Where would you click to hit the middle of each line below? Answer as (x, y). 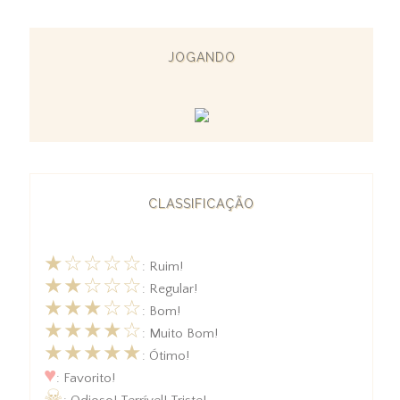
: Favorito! (86, 378)
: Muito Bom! (180, 333)
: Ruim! (162, 266)
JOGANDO (201, 57)
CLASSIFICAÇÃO (201, 203)
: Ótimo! (166, 355)
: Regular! (170, 288)
